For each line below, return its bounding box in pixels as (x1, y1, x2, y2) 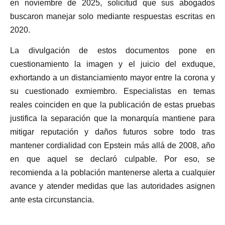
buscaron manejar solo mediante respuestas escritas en (10, 12, 215, 21)
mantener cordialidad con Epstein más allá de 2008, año (10, 141, 215, 150)
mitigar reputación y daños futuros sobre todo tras (10, 128, 215, 137)
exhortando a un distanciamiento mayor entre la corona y (10, 73, 215, 82)
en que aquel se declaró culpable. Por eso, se (10, 155, 215, 164)
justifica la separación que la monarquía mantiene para (10, 114, 215, 123)
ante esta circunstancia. (10, 195, 94, 204)
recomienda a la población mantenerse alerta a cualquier (10, 168, 215, 177)
